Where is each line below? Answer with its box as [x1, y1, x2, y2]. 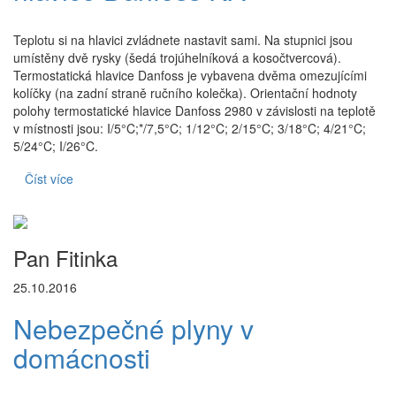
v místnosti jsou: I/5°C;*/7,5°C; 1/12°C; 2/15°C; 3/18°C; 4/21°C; [13, 118, 366, 137]
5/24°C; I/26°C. [13, 136, 98, 155]
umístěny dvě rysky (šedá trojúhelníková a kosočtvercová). [13, 48, 341, 66]
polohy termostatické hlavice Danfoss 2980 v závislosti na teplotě [13, 101, 376, 119]
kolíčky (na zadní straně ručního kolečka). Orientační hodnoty [13, 83, 357, 102]
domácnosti [13, 338, 150, 377]
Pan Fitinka [13, 241, 118, 273]
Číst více [25, 169, 73, 187]
